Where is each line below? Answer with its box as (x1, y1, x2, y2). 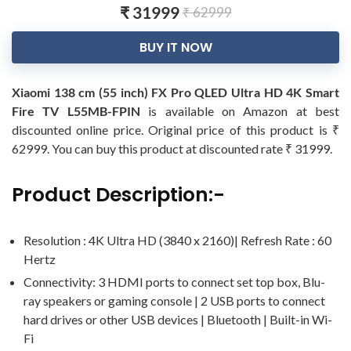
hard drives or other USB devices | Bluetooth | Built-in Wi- (24, 312, 332, 327)
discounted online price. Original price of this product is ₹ (12, 122, 339, 137)
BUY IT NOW (139, 38, 212, 56)
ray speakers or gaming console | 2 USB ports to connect (24, 293, 325, 308)
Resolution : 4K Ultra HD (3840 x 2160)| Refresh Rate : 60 (24, 233, 331, 248)
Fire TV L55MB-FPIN (12, 103, 140, 118)
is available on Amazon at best (139, 103, 339, 118)
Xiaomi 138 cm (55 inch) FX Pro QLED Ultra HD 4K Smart (12, 85, 339, 100)
